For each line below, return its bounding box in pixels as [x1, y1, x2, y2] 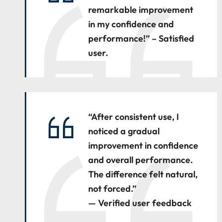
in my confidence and [88, 18, 174, 30]
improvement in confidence [88, 140, 198, 151]
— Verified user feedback [88, 197, 192, 209]
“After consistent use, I [88, 111, 179, 122]
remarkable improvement [88, 4, 193, 15]
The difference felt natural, [88, 168, 198, 180]
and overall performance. [88, 154, 193, 166]
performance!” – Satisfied [88, 33, 194, 44]
